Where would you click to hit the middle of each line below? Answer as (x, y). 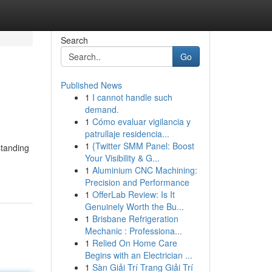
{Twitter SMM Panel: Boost (143, 146)
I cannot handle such (132, 97)
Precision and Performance (137, 182)
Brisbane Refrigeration (135, 219)
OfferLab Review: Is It (133, 194)
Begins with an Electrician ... (138, 255)
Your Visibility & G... (122, 158)
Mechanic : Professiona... (133, 231)
